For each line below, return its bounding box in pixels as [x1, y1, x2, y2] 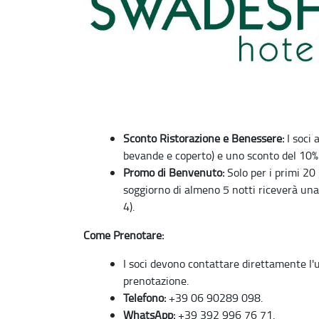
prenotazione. [123, 272, 189, 288]
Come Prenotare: [83, 226, 164, 243]
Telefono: [123, 289, 166, 305]
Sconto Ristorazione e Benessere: [123, 130, 284, 146]
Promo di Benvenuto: [123, 164, 224, 180]
